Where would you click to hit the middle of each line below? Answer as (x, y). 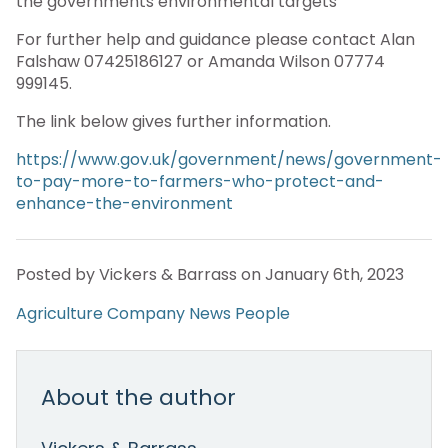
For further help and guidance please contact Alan (215, 39)
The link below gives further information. (173, 121)
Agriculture (59, 313)
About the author (138, 397)
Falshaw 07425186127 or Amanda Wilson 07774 (200, 61)
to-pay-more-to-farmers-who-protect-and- (200, 181)
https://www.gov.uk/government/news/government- (229, 159)
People (262, 313)
